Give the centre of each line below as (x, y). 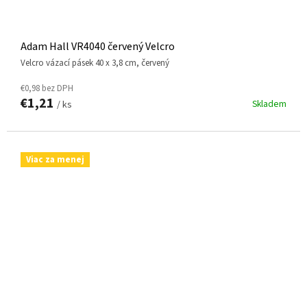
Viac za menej (55, 159)
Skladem (269, 103)
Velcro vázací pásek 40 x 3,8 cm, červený (97, 63)
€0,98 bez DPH (47, 88)
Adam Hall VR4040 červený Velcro (98, 46)
